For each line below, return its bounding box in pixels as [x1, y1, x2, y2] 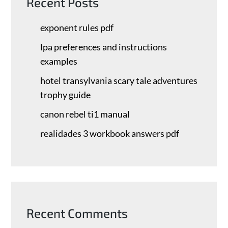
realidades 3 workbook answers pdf [40, 127, 180, 139]
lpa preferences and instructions [40, 41, 167, 52]
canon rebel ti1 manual [40, 108, 130, 120]
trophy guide [40, 89, 91, 100]
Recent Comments [26, 205, 128, 220]
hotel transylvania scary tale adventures [40, 74, 198, 86]
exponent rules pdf [40, 21, 114, 33]
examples [40, 55, 78, 67]
